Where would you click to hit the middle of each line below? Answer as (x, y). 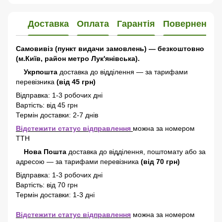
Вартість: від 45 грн (47, 105)
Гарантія (136, 24)
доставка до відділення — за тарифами (123, 72)
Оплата (93, 24)
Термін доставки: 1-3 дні (55, 195)
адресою (30, 162)
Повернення (190, 24)
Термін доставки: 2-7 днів (58, 115)
